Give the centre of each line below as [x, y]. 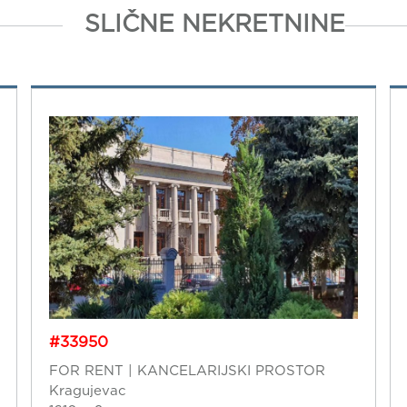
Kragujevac [87, 390]
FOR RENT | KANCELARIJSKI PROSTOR [187, 370]
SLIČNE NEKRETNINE [214, 23]
